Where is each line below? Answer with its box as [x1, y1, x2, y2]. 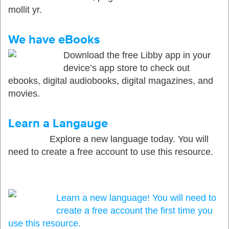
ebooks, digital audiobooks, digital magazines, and [8, 76, 213, 86]
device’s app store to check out [63, 63, 190, 73]
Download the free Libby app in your [63, 50, 211, 60]
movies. [8, 88, 40, 99]
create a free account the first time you [56, 205, 213, 216]
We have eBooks [8, 32, 100, 47]
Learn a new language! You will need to [56, 193, 216, 203]
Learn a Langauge [8, 116, 108, 131]
